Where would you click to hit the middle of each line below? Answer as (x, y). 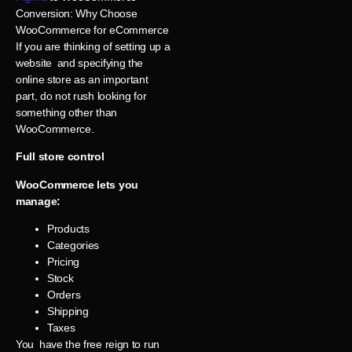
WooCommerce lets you (77, 184)
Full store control (60, 157)
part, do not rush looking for (81, 95)
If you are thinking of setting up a (93, 46)
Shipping (68, 311)
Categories (73, 245)
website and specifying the (80, 62)
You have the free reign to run (88, 344)
